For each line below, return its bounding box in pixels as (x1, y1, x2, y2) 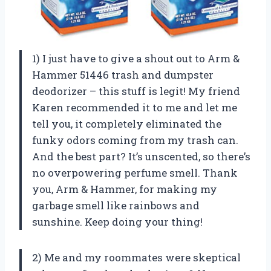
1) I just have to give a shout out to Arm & (32, 51, 240, 65)
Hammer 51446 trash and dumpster (32, 67, 214, 82)
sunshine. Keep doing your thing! (32, 214, 203, 229)
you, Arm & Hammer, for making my (32, 181, 217, 196)
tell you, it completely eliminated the (32, 116, 221, 131)
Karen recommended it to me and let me (32, 100, 237, 114)
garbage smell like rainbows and (32, 198, 200, 212)
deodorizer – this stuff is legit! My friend (32, 83, 240, 98)
